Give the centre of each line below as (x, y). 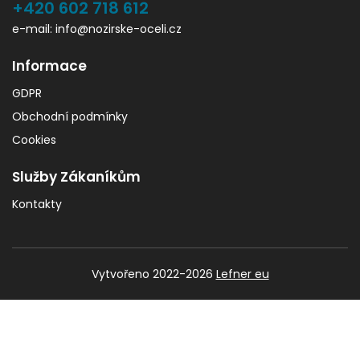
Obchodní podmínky (70, 117)
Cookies (34, 140)
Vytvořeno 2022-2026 (153, 274)
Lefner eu (242, 274)
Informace (49, 66)
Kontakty (37, 205)
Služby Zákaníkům (76, 177)
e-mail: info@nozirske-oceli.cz (97, 29)
